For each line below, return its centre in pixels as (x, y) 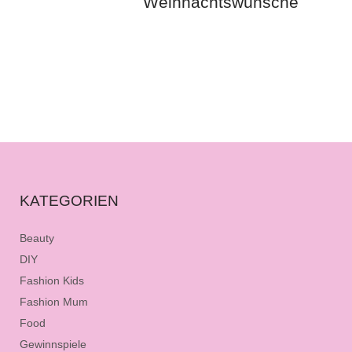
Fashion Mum (54, 302)
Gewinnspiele (53, 344)
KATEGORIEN (69, 201)
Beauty (37, 238)
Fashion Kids (52, 280)
